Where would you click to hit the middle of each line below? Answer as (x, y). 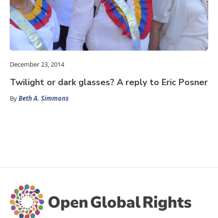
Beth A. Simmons (44, 99)
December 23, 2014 (37, 64)
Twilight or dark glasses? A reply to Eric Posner (109, 82)
